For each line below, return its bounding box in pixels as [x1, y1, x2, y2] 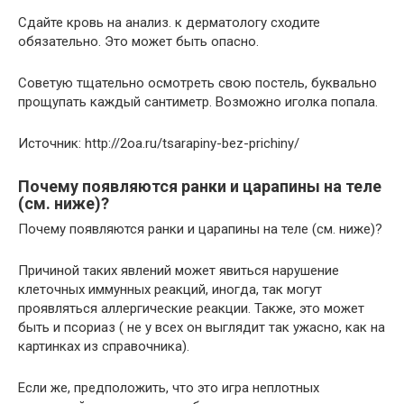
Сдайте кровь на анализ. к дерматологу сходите [18, 14, 320, 32]
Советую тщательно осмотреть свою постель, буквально [18, 75, 377, 92]
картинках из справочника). [18, 338, 189, 355]
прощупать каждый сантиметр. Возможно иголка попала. [18, 94, 378, 111]
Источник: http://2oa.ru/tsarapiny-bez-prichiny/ [18, 135, 299, 152]
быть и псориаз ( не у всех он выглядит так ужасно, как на [18, 319, 385, 336]
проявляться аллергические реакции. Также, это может [18, 300, 364, 317]
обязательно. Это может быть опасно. [18, 33, 259, 50]
